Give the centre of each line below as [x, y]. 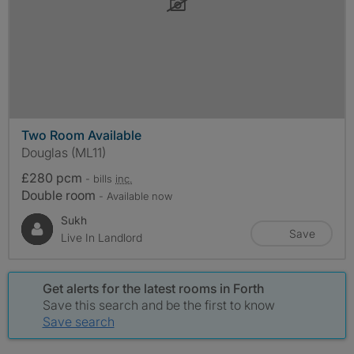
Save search [78, 321]
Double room [60, 195]
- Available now [136, 196]
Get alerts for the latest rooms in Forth [153, 288]
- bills [100, 178]
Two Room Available [81, 135]
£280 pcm [53, 177]
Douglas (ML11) [64, 152]
